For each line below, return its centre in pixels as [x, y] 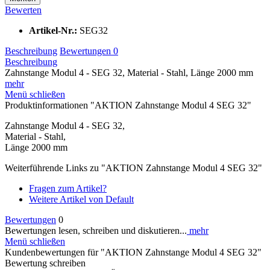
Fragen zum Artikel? [68, 188]
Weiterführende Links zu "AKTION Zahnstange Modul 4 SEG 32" [133, 168]
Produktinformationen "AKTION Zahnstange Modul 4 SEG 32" [128, 105]
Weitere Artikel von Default [81, 199]
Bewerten [23, 10]
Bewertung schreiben [45, 263]
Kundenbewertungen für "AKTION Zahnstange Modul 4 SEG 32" [133, 252]
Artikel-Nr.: [54, 30]
